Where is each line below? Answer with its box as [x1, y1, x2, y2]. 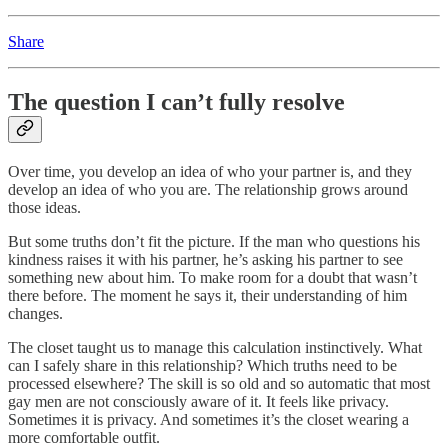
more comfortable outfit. [8, 428, 160, 446]
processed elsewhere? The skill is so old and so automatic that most [8, 374, 430, 392]
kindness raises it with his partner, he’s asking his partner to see [8, 250, 403, 268]
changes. [8, 304, 63, 322]
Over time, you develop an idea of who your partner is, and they [8, 162, 412, 180]
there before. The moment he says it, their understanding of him [8, 286, 407, 304]
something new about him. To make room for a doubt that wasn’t [8, 268, 417, 286]
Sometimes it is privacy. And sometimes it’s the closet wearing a [8, 410, 409, 428]
